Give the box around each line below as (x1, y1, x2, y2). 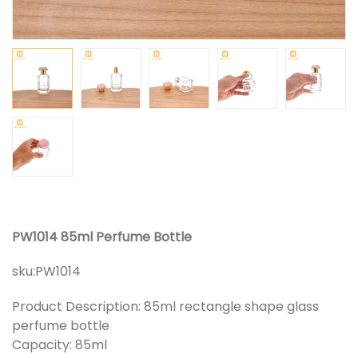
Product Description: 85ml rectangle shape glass (12, 297, 319, 316)
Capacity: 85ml (12, 336, 107, 355)
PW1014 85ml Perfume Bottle (12, 228, 192, 247)
